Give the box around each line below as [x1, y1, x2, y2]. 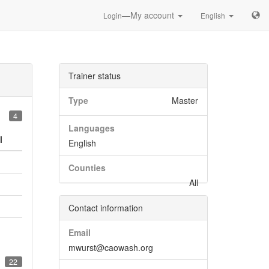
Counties [68, 162, 106, 174]
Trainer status [68, 70, 121, 82]
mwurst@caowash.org [68, 241, 153, 253]
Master [172, 94, 198, 106]
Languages [68, 122, 115, 134]
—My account [122, 9, 177, 21]
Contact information [68, 202, 143, 214]
